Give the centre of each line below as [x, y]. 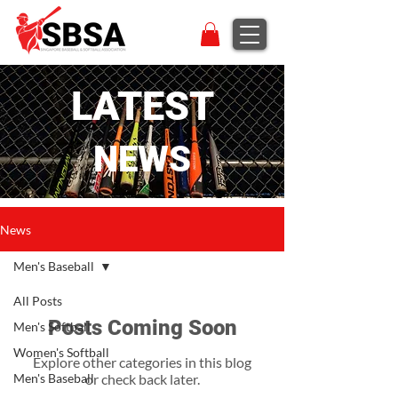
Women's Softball [61, 353]
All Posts [38, 301]
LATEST [142, 107]
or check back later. [142, 379]
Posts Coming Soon [142, 328]
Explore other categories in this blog [142, 362]
